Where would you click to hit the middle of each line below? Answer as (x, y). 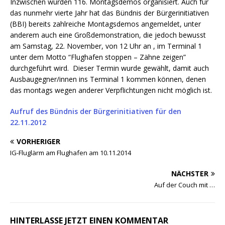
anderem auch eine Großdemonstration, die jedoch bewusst (108, 35)
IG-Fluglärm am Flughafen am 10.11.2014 (71, 152)
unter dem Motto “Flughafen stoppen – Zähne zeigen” (98, 57)
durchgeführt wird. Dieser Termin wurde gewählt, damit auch (109, 68)
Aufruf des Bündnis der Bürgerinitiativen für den (96, 111)
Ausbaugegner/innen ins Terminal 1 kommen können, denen (108, 79)
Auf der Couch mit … (185, 185)
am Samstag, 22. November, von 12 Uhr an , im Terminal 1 (106, 46)
